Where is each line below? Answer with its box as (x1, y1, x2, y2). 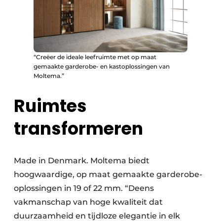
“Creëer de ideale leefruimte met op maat (34, 53, 156, 61)
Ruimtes (14, 94, 87, 118)
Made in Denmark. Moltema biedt (14, 156, 149, 166)
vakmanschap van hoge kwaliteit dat (14, 197, 163, 207)
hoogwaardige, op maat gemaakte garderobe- (14, 170, 202, 180)
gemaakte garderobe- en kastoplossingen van (34, 63, 170, 71)
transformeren (14, 116, 143, 141)
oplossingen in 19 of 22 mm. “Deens (14, 184, 154, 193)
